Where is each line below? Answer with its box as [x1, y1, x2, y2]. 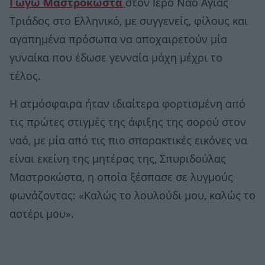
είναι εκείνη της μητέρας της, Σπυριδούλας [9, 153, 226, 165]
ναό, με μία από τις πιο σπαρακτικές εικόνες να [9, 134, 247, 147]
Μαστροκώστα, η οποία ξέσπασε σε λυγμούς [9, 171, 233, 183]
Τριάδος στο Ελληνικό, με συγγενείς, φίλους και [9, 15, 248, 27]
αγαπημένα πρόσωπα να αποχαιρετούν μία [9, 33, 227, 46]
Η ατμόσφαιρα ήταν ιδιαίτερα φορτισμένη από [9, 98, 245, 110]
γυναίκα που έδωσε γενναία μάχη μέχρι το [9, 51, 222, 64]
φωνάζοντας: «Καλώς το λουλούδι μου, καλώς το [9, 189, 256, 202]
